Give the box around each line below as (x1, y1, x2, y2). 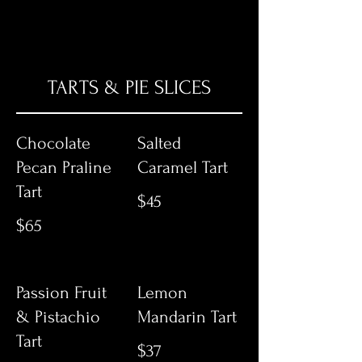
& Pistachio (16, 307, 100, 326)
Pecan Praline (16, 158, 112, 177)
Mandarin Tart (137, 307, 237, 326)
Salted (137, 133, 181, 153)
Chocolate (16, 133, 90, 153)
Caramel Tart (137, 158, 228, 177)
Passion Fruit (16, 283, 107, 302)
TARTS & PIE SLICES (48, 77, 211, 99)
